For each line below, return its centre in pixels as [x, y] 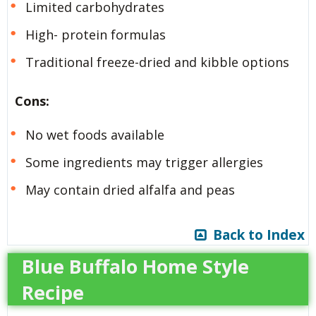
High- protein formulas [95, 34]
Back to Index [255, 235]
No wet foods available [95, 134]
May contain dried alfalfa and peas [130, 189]
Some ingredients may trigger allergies [144, 162]
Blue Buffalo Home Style [135, 267]
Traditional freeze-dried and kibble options [157, 62]
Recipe [53, 293]
